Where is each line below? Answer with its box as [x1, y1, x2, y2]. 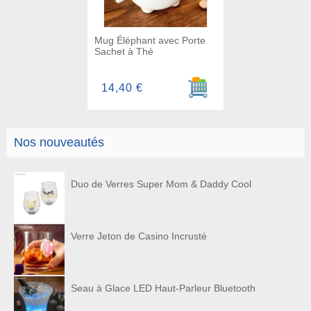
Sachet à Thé [94, 46, 154, 58]
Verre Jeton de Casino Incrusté [70, 230, 207, 242]
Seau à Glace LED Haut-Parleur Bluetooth [70, 282, 255, 294]
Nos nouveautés [13, 135, 104, 149]
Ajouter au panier [197, 76, 274, 87]
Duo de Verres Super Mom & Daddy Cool [70, 178, 251, 190]
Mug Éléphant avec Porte [94, 35, 206, 47]
